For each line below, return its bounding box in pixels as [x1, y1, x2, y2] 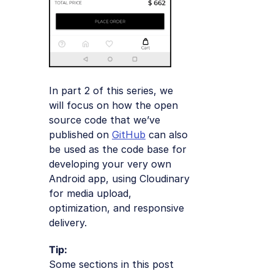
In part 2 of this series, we [49, 84, 173, 97]
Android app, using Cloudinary [49, 172, 190, 185]
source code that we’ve [49, 113, 160, 126]
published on [49, 128, 112, 141]
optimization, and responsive [49, 201, 184, 214]
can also [146, 128, 188, 141]
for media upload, [49, 187, 131, 199]
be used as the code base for [49, 143, 187, 155]
